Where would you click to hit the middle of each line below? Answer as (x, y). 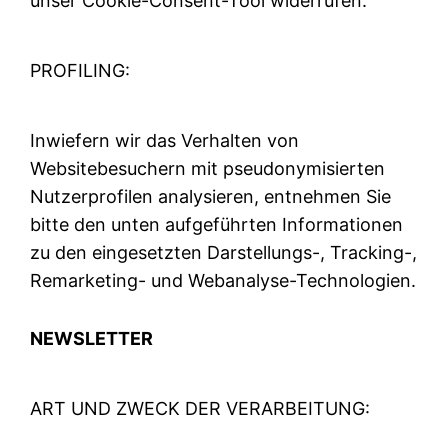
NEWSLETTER (92, 339)
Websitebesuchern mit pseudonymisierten (208, 169)
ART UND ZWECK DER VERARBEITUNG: (200, 409)
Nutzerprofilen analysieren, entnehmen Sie (211, 197)
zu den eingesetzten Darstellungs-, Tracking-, (224, 253)
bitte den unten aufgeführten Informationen (217, 225)
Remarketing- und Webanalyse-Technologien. (223, 281)
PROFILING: (80, 71)
